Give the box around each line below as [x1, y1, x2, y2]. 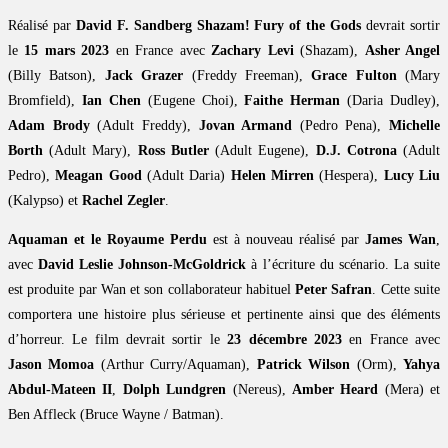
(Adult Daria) [141, 168, 231, 184]
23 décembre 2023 [227, 332, 342, 348]
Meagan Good [55, 168, 142, 184]
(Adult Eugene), [208, 143, 316, 159]
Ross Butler [137, 143, 209, 159]
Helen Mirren [230, 168, 315, 184]
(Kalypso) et [8, 193, 82, 209]
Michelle [389, 118, 440, 134]
